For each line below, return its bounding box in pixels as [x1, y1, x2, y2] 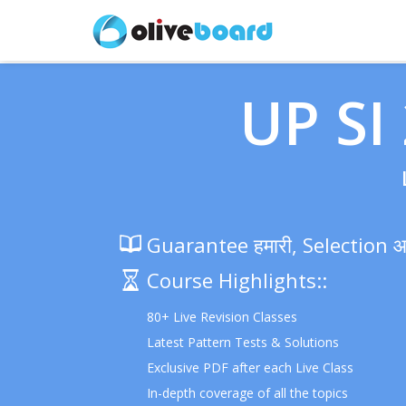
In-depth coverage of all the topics [147, 384, 348, 401]
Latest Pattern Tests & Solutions [147, 333, 339, 351]
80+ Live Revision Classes [147, 308, 297, 325]
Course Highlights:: [147, 266, 327, 294]
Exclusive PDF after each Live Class [147, 359, 353, 376]
